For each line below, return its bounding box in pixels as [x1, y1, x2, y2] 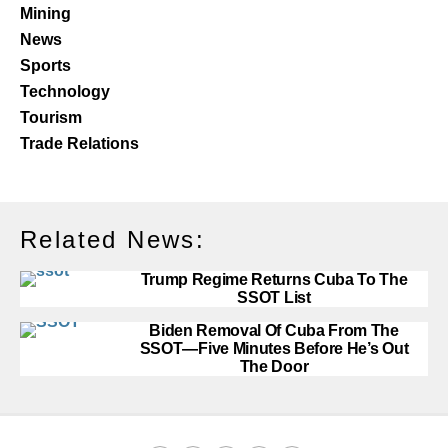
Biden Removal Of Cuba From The [149, 322, 399, 339]
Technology [20, 83, 110, 100]
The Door [239, 358, 309, 375]
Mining [20, 5, 71, 22]
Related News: [20, 226, 206, 253]
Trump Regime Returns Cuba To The [140, 271, 408, 288]
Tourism [20, 109, 82, 126]
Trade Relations [20, 135, 139, 152]
